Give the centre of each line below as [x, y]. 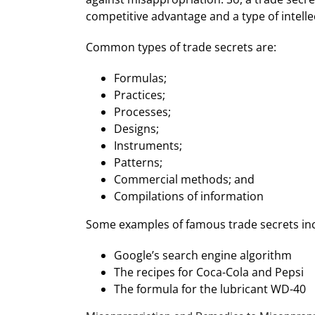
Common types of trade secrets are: [181, 47]
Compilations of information [189, 197]
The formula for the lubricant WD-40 [210, 289]
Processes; [142, 112]
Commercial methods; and [184, 180]
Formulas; [140, 78]
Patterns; [138, 163]
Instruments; [148, 146]
